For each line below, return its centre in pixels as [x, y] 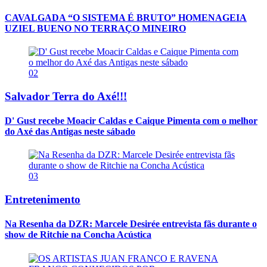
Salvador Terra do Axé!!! [66, 96]
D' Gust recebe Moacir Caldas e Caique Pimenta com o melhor [131, 121]
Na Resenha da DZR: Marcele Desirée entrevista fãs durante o [131, 224]
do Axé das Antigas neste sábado [70, 132]
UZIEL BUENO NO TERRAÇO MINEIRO [95, 28]
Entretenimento [43, 200]
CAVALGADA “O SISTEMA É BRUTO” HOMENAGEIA [126, 17]
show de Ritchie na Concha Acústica [78, 235]
